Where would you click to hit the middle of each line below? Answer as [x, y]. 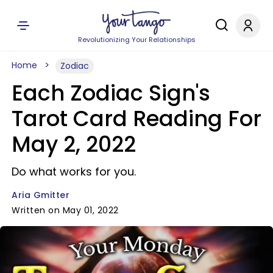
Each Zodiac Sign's [111, 93]
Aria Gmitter [41, 195]
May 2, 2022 [74, 144]
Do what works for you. [74, 172]
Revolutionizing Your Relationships [136, 40]
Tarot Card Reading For [136, 119]
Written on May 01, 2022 [65, 210]
